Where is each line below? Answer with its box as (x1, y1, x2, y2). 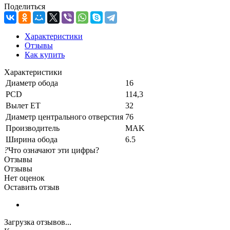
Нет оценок (4, 173, 45, 182)
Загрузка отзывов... (4, 217, 71, 226)
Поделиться (4, 2, 45, 11)
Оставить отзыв (4, 182, 60, 191)
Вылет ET (6, 101, 41, 110)
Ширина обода (6, 135, 57, 144)
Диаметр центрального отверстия (6, 112, 123, 121)
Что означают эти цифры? (8, 145, 99, 155)
